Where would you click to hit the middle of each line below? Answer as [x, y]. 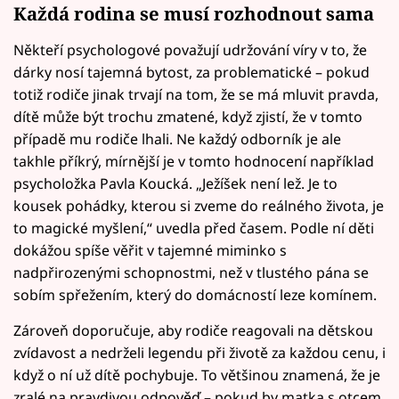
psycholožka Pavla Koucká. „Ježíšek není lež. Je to [175, 183]
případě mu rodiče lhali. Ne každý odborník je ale [177, 138]
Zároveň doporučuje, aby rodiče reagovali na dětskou [193, 330]
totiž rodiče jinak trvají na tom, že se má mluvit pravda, [196, 94]
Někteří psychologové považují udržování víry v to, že [190, 49]
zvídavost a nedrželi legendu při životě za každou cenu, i [199, 352]
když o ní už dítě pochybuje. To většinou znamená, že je [197, 375]
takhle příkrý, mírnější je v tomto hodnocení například [194, 161]
